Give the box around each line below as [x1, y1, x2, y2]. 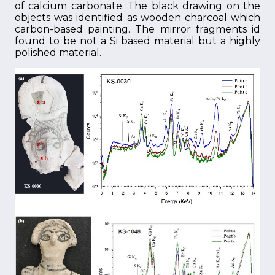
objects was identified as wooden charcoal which [15, 12, 260, 23]
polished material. [15, 47, 101, 58]
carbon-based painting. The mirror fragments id [15, 23, 260, 35]
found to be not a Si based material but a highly [15, 35, 260, 47]
